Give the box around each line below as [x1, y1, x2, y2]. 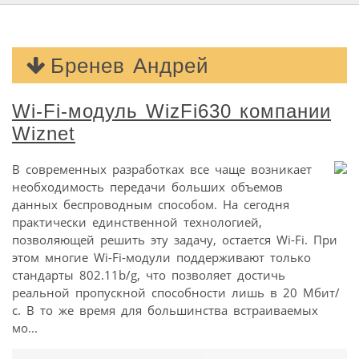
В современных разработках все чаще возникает [12, 160, 312, 177]
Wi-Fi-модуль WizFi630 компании [12, 99, 331, 122]
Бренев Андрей [50, 54, 209, 77]
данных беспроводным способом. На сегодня [12, 196, 289, 212]
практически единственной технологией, [12, 213, 262, 230]
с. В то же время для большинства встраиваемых [12, 301, 318, 318]
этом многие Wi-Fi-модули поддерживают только [12, 248, 311, 265]
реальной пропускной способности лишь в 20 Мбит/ [12, 284, 340, 301]
